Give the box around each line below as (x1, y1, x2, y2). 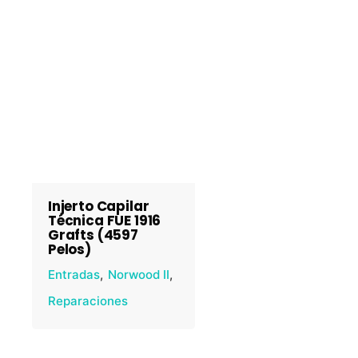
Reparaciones (48, 293, 128, 308)
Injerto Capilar (48, 197, 149, 216)
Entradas (48, 267, 100, 282)
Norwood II (108, 267, 169, 282)
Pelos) (48, 240, 91, 259)
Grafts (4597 (48, 225, 138, 245)
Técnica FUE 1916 (48, 211, 161, 230)
